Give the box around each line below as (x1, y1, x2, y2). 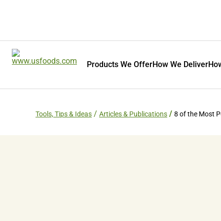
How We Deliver (152, 60, 208, 69)
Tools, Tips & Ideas (36, 110, 92, 118)
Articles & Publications (99, 110, 167, 118)
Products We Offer (87, 60, 152, 69)
